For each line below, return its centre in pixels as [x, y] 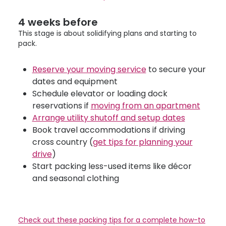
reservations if [61, 106]
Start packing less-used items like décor [112, 166]
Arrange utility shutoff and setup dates [108, 118]
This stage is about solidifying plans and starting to [107, 33]
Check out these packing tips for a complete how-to [112, 220]
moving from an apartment [145, 106]
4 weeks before [58, 22]
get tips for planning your [143, 142]
